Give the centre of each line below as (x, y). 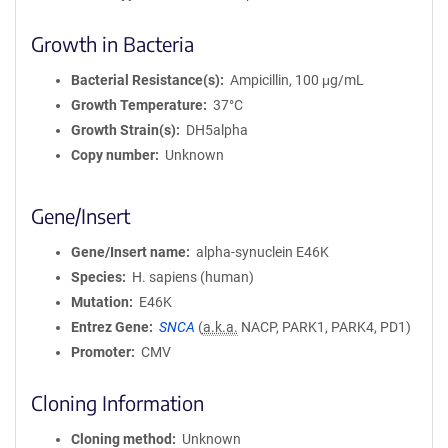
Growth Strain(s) (123, 130)
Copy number (113, 155)
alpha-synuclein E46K (262, 252)
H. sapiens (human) (192, 277)
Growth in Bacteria (112, 43)
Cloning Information (117, 402)
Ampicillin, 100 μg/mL (296, 80)
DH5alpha (216, 130)
